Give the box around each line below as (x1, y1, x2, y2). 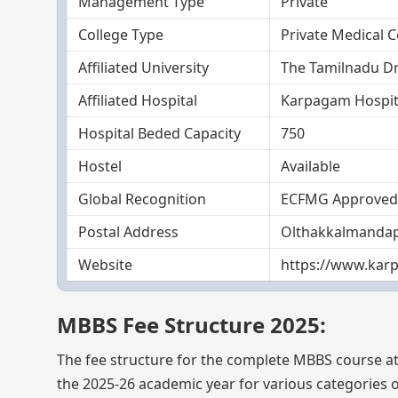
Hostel (78, 156, 122, 176)
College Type (78, 25, 163, 44)
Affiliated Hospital (78, 91, 197, 110)
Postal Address (78, 222, 179, 242)
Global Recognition (78, 189, 206, 209)
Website (78, 255, 132, 275)
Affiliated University (78, 58, 209, 77)
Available (281, 156, 340, 176)
